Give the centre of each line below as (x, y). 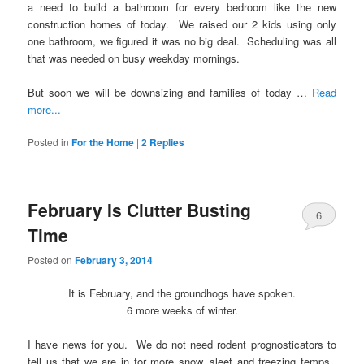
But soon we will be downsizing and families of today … (170, 93)
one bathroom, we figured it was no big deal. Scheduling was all (182, 41)
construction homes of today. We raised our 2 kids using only (182, 24)
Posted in (49, 142)
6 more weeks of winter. (182, 310)
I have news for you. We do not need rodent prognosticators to (182, 344)
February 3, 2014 (114, 260)
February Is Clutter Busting (140, 209)
